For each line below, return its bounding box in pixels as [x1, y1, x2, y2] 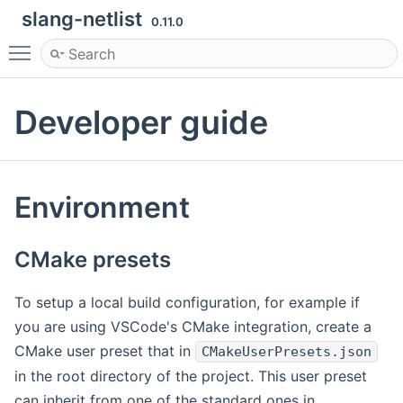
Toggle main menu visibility [40, 36, 225, 54]
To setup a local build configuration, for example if [14, 293, 360, 312]
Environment [14, 190, 190, 226]
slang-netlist [22, 7, 151, 31]
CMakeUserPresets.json [201, 344, 372, 361]
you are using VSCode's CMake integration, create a [14, 318, 372, 336]
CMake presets [14, 246, 171, 273]
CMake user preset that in [14, 342, 195, 361]
